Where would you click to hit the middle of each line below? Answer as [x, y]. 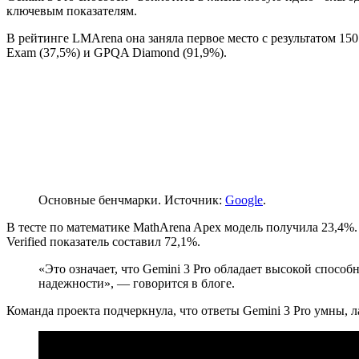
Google [244, 200]
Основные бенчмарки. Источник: [132, 200]
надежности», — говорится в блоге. [137, 283]
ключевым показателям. [72, 10]
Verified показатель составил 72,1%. [103, 241]
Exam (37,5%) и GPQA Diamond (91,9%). [117, 52]
